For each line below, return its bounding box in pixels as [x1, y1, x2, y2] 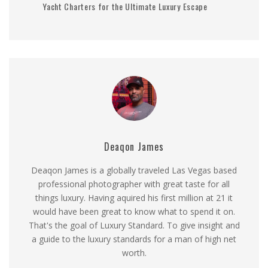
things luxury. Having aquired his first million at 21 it [35, 191, 233, 203]
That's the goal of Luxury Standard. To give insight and [28, 219, 240, 231]
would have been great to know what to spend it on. [33, 205, 235, 217]
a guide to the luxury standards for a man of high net [32, 233, 236, 245]
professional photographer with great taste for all [38, 178, 230, 190]
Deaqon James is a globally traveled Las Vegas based [31, 164, 237, 176]
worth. [121, 246, 147, 258]
